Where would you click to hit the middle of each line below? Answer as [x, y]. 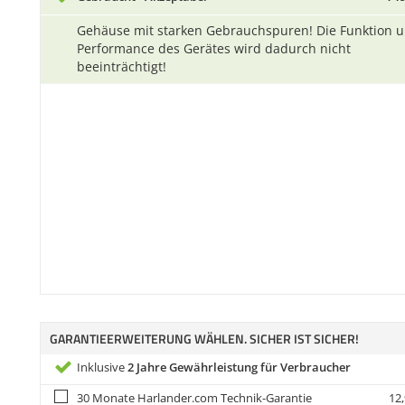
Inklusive [102, 367]
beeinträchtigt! [122, 66]
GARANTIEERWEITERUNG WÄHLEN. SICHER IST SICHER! [204, 339]
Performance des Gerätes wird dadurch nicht [214, 48]
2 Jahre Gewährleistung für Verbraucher [239, 367]
